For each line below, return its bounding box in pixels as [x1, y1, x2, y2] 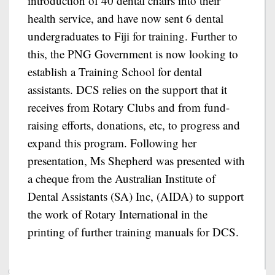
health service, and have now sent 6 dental [28, 10, 223, 26]
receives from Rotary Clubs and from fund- [28, 99, 230, 115]
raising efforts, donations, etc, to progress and [28, 117, 240, 133]
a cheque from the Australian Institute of [28, 171, 215, 186]
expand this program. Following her [28, 135, 196, 150]
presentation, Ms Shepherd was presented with [28, 153, 245, 168]
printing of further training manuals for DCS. [28, 224, 239, 239]
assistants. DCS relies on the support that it [28, 82, 227, 97]
